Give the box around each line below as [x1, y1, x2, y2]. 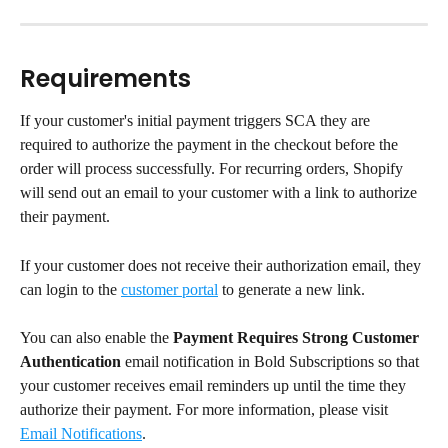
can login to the [20, 280, 121, 298]
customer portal [121, 280, 218, 298]
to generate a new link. [218, 280, 365, 298]
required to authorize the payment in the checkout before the [20, 136, 402, 154]
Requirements [20, 62, 191, 96]
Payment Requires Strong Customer [173, 329, 423, 347]
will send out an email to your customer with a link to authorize [20, 184, 421, 202]
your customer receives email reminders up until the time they [20, 377, 410, 395]
